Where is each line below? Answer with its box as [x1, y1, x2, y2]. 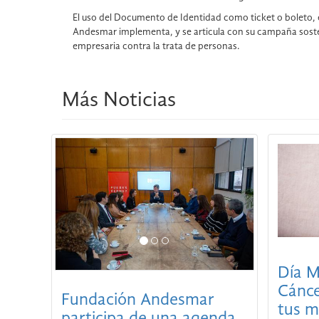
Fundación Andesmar [61, 291, 214, 309]
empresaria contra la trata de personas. [73, 41, 240, 51]
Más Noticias [62, 90, 176, 111]
